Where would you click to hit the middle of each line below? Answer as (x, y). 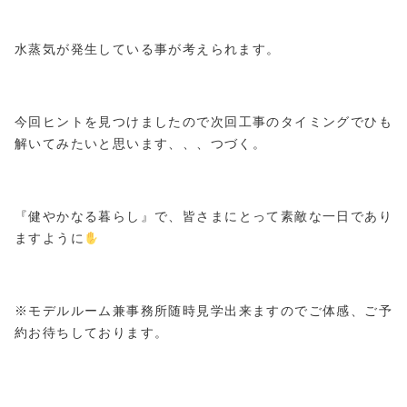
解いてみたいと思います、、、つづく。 (141, 144)
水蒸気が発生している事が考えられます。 (148, 50)
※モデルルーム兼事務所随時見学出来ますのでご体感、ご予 (203, 311)
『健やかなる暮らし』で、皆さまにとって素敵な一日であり (203, 217)
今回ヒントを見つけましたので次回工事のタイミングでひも (203, 122)
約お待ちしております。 (92, 333)
